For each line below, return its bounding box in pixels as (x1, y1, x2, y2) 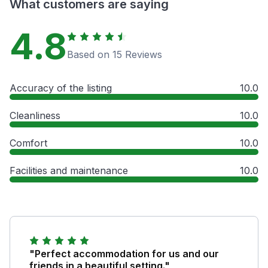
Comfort (10, 136, 47, 149)
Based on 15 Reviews (67, 48, 162, 60)
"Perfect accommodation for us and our (29, 247, 219, 260)
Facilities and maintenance (10, 164, 128, 176)
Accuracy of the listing (10, 81, 112, 94)
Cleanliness (10, 109, 60, 121)
